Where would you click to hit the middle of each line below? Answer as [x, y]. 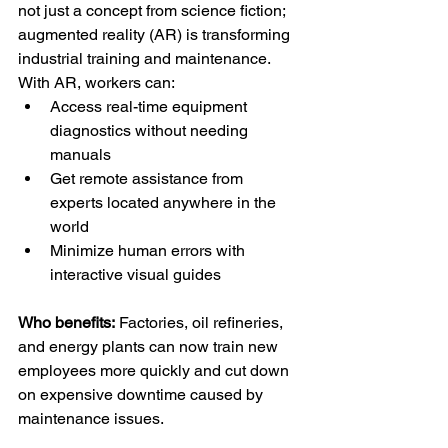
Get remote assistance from [148, 178]
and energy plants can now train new [150, 346]
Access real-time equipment [150, 106]
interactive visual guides [135, 274]
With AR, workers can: [96, 82]
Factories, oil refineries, [201, 322]
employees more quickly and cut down [155, 370]
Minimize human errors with [149, 250]
